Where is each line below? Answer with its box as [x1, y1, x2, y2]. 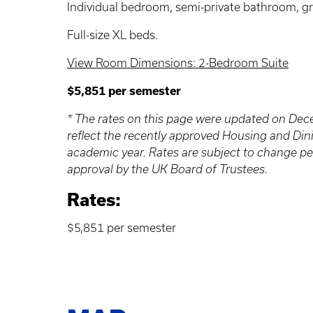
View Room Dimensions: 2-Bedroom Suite [67, 56, 289, 69]
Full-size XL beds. [67, 28, 158, 41]
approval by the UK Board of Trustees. [67, 162, 270, 175]
